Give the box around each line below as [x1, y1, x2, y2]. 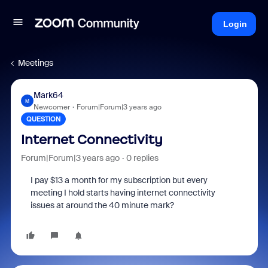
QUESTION [26, 115, 60, 123]
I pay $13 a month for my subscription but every [30, 175, 208, 185]
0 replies [126, 153, 159, 163]
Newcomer [33, 102, 70, 112]
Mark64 [33, 90, 63, 100]
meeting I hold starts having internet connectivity [30, 187, 215, 198]
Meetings [18, 57, 53, 68]
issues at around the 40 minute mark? [30, 200, 174, 211]
